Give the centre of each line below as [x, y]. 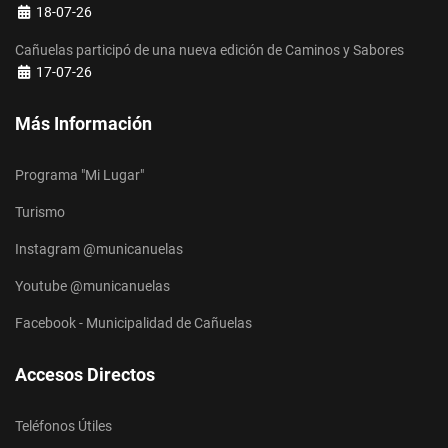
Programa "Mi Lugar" [79, 174]
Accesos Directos [85, 374]
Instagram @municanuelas [99, 248]
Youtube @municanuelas [92, 285]
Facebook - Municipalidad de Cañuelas [133, 322]
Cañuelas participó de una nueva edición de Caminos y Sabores [209, 49]
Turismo [40, 211]
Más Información [83, 123]
